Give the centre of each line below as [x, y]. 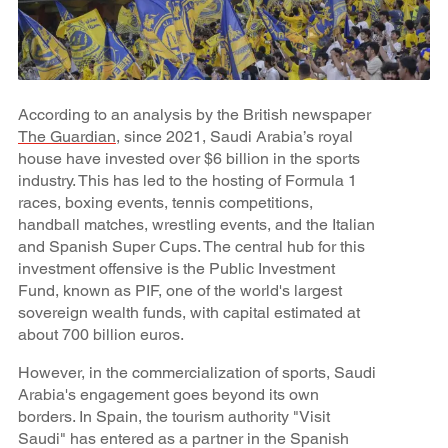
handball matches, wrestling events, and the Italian [196, 225]
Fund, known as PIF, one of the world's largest [179, 291]
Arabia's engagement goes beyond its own [168, 395]
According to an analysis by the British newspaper [194, 115]
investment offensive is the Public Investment [176, 269]
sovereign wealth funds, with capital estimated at [188, 313]
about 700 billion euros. [102, 335]
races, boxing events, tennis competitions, [165, 203]
